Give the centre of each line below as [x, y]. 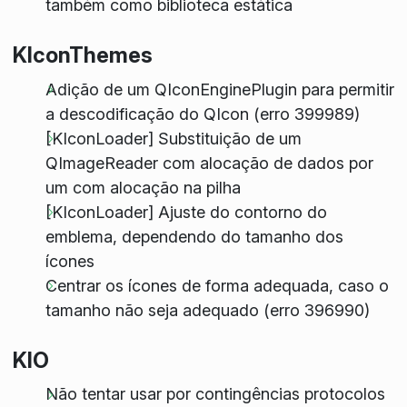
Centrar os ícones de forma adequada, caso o [217, 285]
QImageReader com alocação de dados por [209, 163]
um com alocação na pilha [143, 187]
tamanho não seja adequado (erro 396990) [207, 310]
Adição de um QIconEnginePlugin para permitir [219, 89]
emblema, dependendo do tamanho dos [194, 236]
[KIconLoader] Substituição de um [173, 138]
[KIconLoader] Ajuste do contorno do [186, 212]
